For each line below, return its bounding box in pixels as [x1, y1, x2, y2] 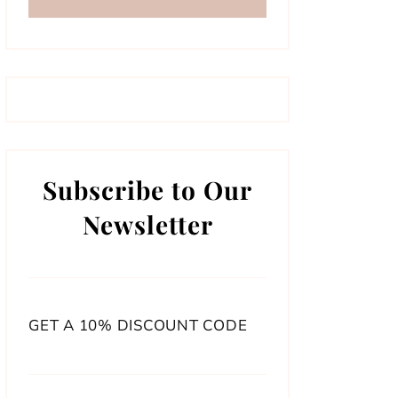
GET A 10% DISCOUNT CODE [28, 315, 248, 337]
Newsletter [82, 208, 213, 242]
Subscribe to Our [43, 173, 252, 207]
